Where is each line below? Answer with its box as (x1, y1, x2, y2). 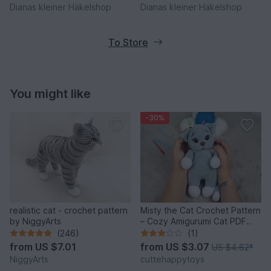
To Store (108, 36, 148, 48)
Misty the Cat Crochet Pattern (140, 204, 261, 215)
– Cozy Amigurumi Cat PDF (140, 215, 246, 226)
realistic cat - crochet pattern (10, 204, 128, 215)
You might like (10, 86, 91, 101)
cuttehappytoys (140, 253, 204, 264)
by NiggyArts (10, 215, 61, 226)
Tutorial (140, 226, 171, 237)
